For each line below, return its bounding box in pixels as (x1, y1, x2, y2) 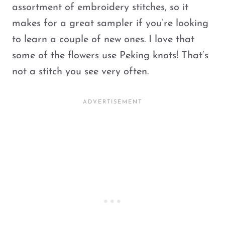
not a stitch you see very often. (12, 67, 149, 77)
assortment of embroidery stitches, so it (12, 3, 188, 13)
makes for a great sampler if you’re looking (12, 19, 208, 29)
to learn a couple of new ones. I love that (12, 35, 194, 45)
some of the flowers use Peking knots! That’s (12, 51, 208, 61)
